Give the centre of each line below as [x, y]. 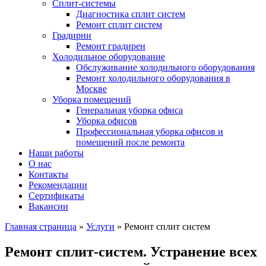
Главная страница [41, 226]
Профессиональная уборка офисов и [150, 131]
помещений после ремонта [130, 142]
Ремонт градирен [111, 46]
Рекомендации [58, 185]
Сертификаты [56, 195]
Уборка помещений [92, 99]
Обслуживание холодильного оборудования [165, 67]
